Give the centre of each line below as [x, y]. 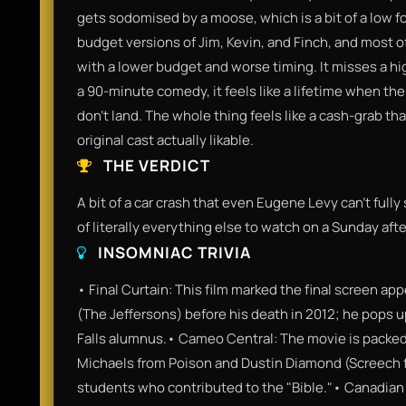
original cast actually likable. [165, 140]
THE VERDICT [155, 165]
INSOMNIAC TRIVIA [173, 252]
